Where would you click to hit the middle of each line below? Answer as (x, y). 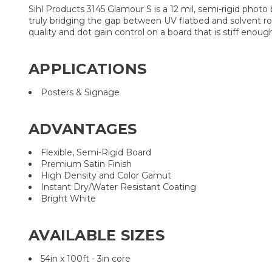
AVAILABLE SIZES (97, 235)
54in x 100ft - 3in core (86, 258)
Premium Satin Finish (86, 164)
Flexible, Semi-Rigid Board (96, 152)
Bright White (68, 198)
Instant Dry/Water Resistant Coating (118, 187)
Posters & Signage (80, 92)
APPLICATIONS (87, 69)
